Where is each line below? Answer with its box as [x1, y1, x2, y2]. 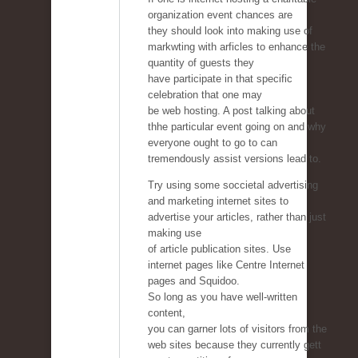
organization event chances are [148, 9, 292, 22]
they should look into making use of [148, 25, 312, 38]
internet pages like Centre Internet [148, 259, 304, 272]
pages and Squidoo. [148, 275, 240, 288]
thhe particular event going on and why [148, 121, 326, 133]
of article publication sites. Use [148, 243, 291, 256]
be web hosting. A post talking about [148, 105, 315, 117]
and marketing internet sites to [148, 195, 288, 208]
